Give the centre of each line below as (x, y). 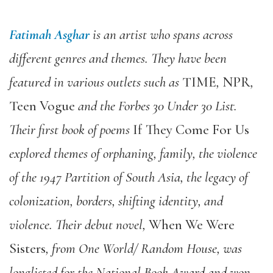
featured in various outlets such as (96, 82)
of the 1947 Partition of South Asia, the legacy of (129, 177)
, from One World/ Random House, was (144, 248)
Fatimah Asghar (49, 34)
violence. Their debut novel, (79, 225)
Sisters (27, 248)
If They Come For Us (191, 129)
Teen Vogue (42, 106)
